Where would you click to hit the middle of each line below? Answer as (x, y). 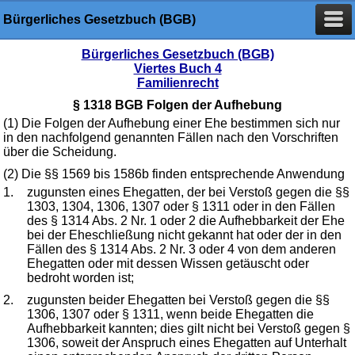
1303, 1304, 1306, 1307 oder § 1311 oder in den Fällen (181, 206)
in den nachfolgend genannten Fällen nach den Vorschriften (171, 137)
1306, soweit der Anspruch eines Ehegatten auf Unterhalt (187, 343)
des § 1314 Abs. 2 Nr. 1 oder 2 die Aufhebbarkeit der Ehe (186, 221)
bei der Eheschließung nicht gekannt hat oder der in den (184, 235)
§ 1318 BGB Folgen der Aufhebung (177, 105)
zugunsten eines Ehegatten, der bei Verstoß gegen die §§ (188, 192)
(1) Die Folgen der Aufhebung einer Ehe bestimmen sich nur (172, 123)
